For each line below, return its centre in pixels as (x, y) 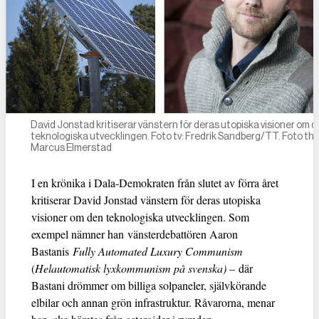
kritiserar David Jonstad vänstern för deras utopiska (146, 200)
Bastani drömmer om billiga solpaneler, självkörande (149, 286)
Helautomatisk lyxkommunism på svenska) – (137, 268)
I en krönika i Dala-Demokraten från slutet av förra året (155, 183)
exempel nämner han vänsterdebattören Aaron (135, 234)
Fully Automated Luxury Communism (158, 251)
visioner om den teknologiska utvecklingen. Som (140, 217)
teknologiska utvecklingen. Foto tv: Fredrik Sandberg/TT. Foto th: (173, 136)
